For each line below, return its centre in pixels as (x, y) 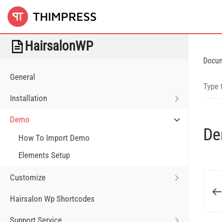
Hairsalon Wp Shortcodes (52, 199)
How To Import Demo (54, 138)
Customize (28, 177)
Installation (28, 98)
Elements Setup (44, 155)
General (23, 77)
